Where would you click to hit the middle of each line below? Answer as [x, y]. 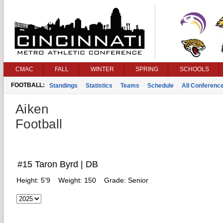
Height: [29, 180]
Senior [138, 180]
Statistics [99, 86]
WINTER [102, 69]
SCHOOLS [194, 69]
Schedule [161, 86]
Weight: [71, 180]
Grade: [116, 180]
